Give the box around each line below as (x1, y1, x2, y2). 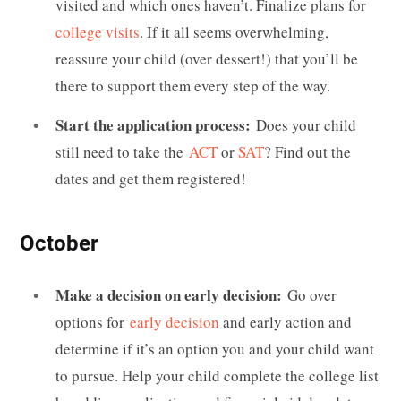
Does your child (256, 114, 356, 135)
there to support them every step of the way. (55, 75, 330, 97)
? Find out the (264, 141, 351, 162)
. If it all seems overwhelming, (140, 21, 328, 43)
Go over (287, 284, 337, 305)
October (20, 230, 98, 256)
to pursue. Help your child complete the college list (55, 364, 379, 386)
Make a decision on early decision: (55, 283, 287, 306)
